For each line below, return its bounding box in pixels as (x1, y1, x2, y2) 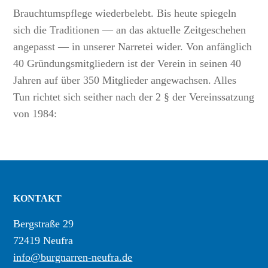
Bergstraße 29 (13, 218, 74, 230)
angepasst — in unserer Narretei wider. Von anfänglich (13, 41, 252, 53)
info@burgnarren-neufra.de (13, 251, 133, 264)
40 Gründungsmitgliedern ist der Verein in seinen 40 (13, 57, 242, 70)
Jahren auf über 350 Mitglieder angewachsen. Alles (13, 74, 237, 87)
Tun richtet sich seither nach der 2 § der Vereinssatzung (13, 91, 255, 103)
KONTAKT (13, 193, 62, 204)
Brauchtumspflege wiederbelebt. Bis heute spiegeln (13, 7, 237, 20)
